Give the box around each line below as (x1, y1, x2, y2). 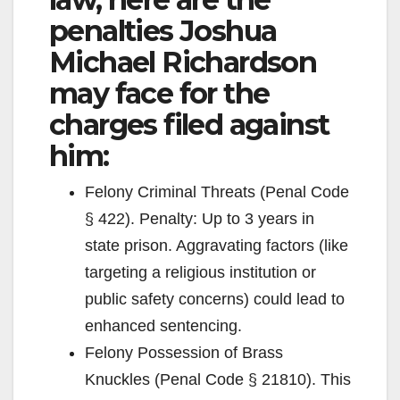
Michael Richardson (49, 44, 317, 79)
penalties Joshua (49, 12, 277, 48)
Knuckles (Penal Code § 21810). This (85, 370, 351, 388)
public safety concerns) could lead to (85, 289, 345, 308)
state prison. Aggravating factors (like (85, 236, 348, 254)
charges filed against (49, 106, 329, 142)
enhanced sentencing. (85, 316, 242, 335)
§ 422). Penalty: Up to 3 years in (85, 209, 314, 228)
